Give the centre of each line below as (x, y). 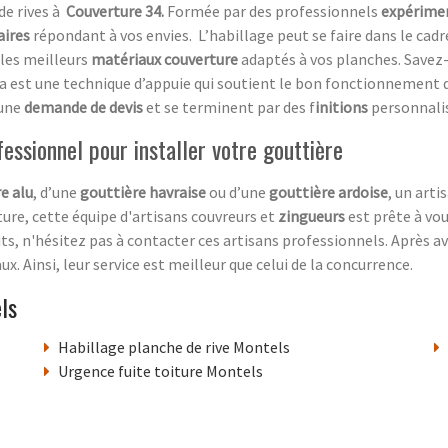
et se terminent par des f (230, 106)
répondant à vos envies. (114, 34)
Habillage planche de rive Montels (174, 346)
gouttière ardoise (328, 191)
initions (343, 106)
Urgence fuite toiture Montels (160, 370)
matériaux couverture (166, 58)
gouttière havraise (143, 191)
